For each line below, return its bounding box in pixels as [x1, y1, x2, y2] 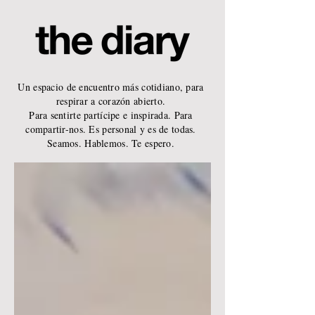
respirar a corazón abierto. [56, 94, 166, 108]
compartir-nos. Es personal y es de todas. [25, 122, 196, 136]
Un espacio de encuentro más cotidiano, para [18, 80, 204, 94]
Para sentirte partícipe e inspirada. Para [29, 108, 193, 122]
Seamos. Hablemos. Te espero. [47, 136, 174, 150]
